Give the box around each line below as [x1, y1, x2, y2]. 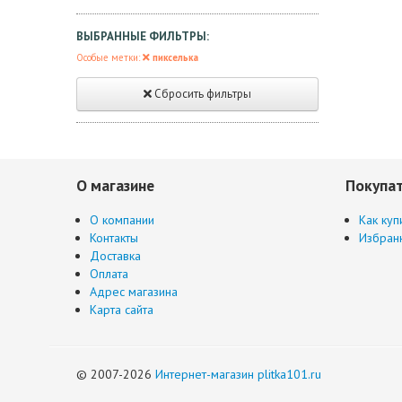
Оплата [90, 266, 128, 282]
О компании [90, 212, 154, 228]
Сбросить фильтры [152, 86, 251, 101]
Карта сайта [90, 301, 153, 318]
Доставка [90, 248, 141, 264]
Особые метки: [76, 51, 143, 64]
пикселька [150, 51, 198, 64]
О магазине [76, 175, 154, 196]
